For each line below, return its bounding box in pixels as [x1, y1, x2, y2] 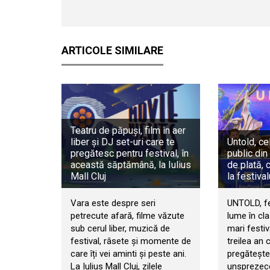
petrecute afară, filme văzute [71, 210, 184, 221]
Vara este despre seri [71, 197, 155, 209]
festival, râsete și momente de [71, 235, 191, 246]
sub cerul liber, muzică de [71, 222, 170, 234]
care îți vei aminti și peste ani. [71, 248, 186, 259]
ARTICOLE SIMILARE [61, 44, 163, 57]
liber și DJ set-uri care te [71, 136, 175, 148]
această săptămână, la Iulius [71, 159, 191, 171]
